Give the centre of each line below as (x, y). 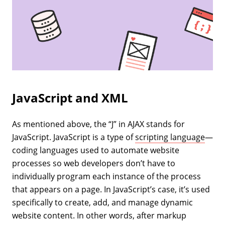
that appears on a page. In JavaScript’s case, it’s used (111, 189)
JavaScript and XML (70, 98)
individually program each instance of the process (106, 176)
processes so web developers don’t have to (94, 163)
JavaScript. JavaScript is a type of (74, 137)
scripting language (170, 137)
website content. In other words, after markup (99, 215)
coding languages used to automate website (96, 150)
